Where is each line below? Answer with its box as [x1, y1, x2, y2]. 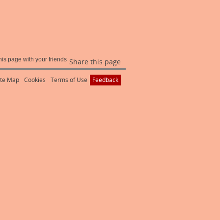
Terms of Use [51, 76, 87, 83]
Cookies [24, 76, 46, 83]
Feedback [92, 76, 118, 83]
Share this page [69, 56, 121, 66]
